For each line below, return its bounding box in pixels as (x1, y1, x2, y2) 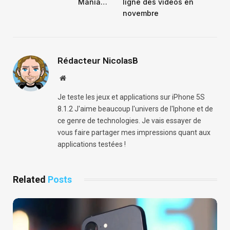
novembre (123, 8, 159, 17)
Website (65, 73, 88, 81)
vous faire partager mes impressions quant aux (57, 128, 210, 137)
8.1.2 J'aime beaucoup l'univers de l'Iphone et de (57, 104, 213, 113)
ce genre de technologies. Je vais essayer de (57, 116, 201, 125)
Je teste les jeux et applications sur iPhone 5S (57, 92, 205, 101)
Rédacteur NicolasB (57, 55, 138, 66)
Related (13, 174, 48, 185)
